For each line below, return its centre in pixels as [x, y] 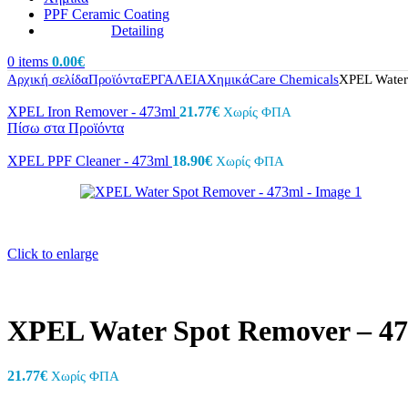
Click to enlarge [53, 254]
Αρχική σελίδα [48, 79]
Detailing [138, 31]
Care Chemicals [294, 79]
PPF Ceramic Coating [107, 14]
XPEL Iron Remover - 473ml [93, 112]
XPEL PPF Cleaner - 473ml [90, 161]
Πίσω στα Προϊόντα [66, 128]
